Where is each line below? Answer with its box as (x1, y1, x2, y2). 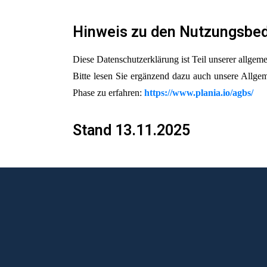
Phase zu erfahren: (73, 88, 144, 98)
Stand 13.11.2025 (73, 122, 190, 139)
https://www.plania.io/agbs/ (144, 88, 253, 98)
